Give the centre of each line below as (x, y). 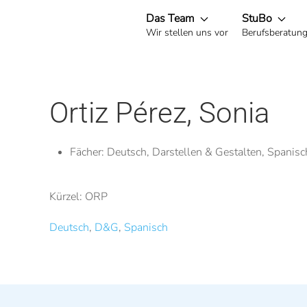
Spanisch (146, 228)
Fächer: (88, 152)
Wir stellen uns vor (187, 32)
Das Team (172, 18)
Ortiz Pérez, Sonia (160, 113)
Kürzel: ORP (78, 197)
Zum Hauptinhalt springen (94, 39)
